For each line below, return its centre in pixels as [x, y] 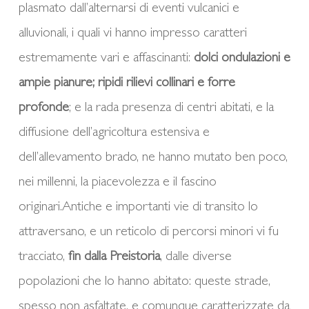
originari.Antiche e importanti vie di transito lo [138, 207]
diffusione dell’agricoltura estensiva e [114, 133]
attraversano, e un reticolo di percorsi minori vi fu [148, 232]
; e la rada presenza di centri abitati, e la [171, 108]
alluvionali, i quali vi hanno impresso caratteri [132, 33]
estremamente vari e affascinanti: [106, 58]
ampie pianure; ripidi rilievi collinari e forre [127, 83]
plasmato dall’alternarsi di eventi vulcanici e [129, 9]
